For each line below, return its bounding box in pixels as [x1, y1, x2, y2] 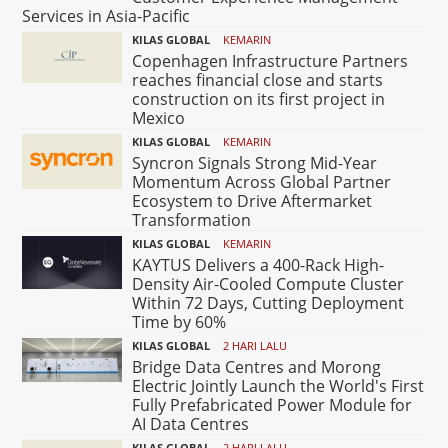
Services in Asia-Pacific [22, 5, 191, 28]
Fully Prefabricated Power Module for [132, 394, 413, 417]
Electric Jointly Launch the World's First [132, 375, 425, 398]
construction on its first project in [132, 88, 386, 111]
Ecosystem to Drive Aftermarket [132, 190, 373, 213]
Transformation [132, 209, 252, 232]
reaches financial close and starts [132, 69, 384, 92]
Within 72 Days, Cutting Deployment [132, 292, 405, 315]
